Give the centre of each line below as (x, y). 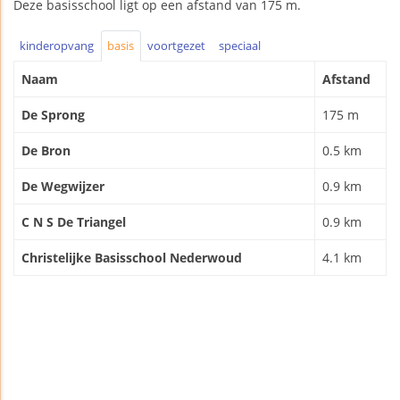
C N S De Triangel (74, 221)
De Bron (46, 150)
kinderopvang (57, 46)
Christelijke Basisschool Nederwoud (132, 257)
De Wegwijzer (63, 186)
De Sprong (53, 114)
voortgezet (176, 46)
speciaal (239, 46)
